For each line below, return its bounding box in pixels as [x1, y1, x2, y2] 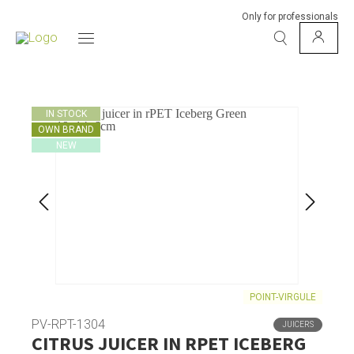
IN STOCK [45, 108, 87, 120]
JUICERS [282, 320, 314, 329]
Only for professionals [242, 11, 338, 22]
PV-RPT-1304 [32, 316, 105, 332]
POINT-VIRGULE [250, 292, 316, 303]
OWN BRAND [38, 124, 94, 136]
